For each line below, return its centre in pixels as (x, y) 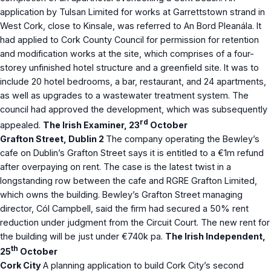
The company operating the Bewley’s (183, 139)
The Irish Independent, (215, 236)
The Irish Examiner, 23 (91, 125)
